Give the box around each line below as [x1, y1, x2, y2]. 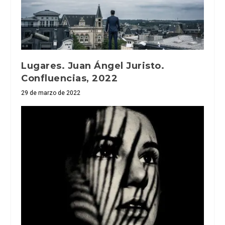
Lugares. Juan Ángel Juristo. [21, 60, 165, 72]
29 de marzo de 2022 [21, 89, 81, 97]
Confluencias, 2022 [21, 73, 118, 84]
